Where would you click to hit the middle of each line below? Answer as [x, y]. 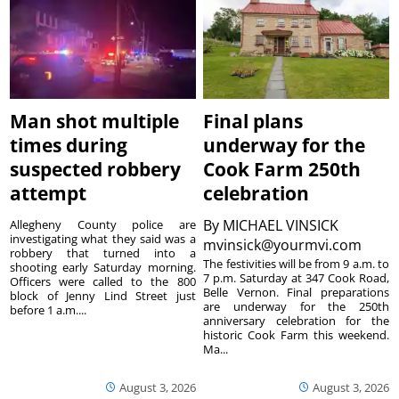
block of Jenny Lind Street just [103, 295]
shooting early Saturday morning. [103, 267]
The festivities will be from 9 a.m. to [296, 263]
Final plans [253, 121]
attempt [49, 193]
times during [69, 145]
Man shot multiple [95, 121]
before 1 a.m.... [49, 309]
